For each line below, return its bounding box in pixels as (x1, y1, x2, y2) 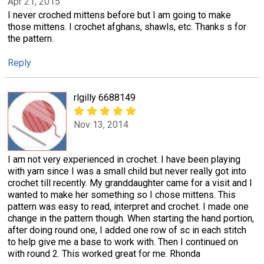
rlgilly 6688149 (74, 92, 136, 104)
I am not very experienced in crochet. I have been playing (8, 154, 240, 166)
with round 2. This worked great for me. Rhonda (8, 248, 200, 260)
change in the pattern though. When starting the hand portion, (8, 213, 254, 225)
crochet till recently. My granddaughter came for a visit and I (8, 177, 252, 189)
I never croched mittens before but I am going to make (8, 9, 231, 21)
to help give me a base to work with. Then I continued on (8, 236, 238, 248)
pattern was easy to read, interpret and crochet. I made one (8, 201, 249, 213)
